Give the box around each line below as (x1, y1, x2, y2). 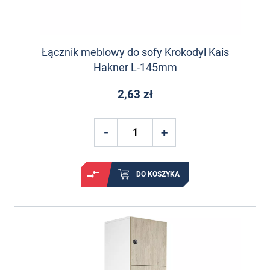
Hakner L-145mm (93, 61, 177, 74)
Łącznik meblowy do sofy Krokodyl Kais (41, 46, 229, 59)
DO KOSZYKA (136, 169, 180, 178)
